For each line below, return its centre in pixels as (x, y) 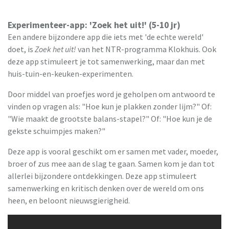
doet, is (21, 49)
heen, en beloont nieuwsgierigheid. (69, 200)
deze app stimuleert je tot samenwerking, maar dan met (106, 61)
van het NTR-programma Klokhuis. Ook (146, 49)
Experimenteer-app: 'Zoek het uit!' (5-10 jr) (94, 25)
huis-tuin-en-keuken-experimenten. (71, 73)
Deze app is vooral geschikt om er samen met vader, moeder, (113, 151)
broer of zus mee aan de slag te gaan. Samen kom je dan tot (111, 163)
